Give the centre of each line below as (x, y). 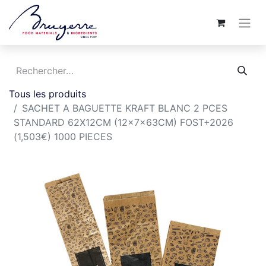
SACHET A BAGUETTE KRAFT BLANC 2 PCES (125, 108)
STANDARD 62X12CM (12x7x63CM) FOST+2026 (123, 122)
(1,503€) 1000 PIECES (63, 137)
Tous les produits (47, 94)
